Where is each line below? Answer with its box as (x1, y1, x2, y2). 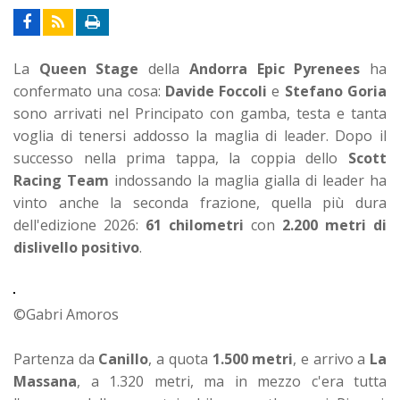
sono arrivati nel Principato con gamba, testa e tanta (13, 103, 387, 123)
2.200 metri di (282, 214, 387, 235)
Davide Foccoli (164, 80, 268, 101)
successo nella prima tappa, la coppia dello (13, 147, 348, 168)
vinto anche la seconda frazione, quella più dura (13, 192, 387, 212)
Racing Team (13, 170, 109, 190)
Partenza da (13, 348, 99, 369)
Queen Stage (38, 58, 139, 79)
